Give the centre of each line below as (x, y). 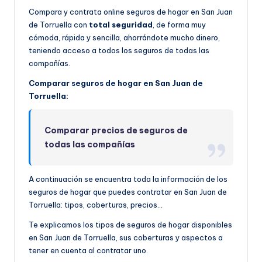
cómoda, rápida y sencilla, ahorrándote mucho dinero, (124, 38)
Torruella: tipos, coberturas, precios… (96, 205)
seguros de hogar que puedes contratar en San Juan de (128, 192)
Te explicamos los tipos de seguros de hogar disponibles (130, 225)
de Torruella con (59, 25)
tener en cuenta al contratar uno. (88, 251)
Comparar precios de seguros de (116, 131)
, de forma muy (179, 25)
